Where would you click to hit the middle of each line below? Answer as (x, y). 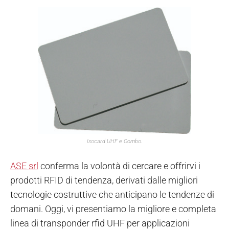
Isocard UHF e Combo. (114, 142)
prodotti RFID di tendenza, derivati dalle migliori (104, 180)
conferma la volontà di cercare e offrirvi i (119, 166)
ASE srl (24, 166)
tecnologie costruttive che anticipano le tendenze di (112, 195)
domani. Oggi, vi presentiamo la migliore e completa (113, 209)
